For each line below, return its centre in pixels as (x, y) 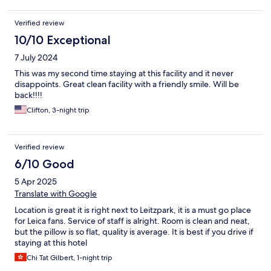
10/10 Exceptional (63, 40)
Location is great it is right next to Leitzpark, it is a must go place (133, 210)
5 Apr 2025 (36, 181)
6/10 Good (44, 164)
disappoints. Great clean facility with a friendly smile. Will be (127, 84)
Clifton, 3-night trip (58, 110)
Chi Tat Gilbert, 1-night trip (70, 257)
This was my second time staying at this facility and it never (124, 73)
